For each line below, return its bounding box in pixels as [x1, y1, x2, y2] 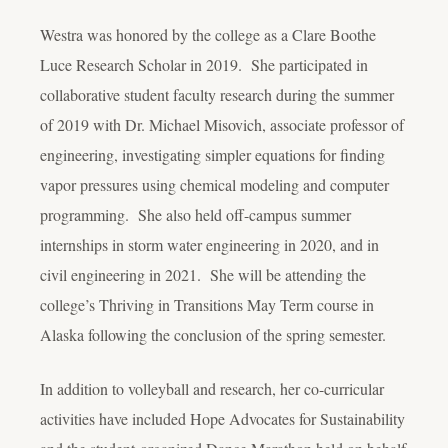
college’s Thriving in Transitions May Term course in [40, 294, 374, 316]
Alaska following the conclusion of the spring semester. [40, 324, 386, 346]
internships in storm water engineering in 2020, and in [40, 234, 379, 256]
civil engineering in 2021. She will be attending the [40, 264, 366, 286]
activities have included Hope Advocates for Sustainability [40, 408, 405, 430]
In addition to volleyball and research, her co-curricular [40, 378, 384, 400]
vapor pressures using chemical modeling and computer [40, 174, 389, 196]
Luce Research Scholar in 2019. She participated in [40, 54, 368, 76]
